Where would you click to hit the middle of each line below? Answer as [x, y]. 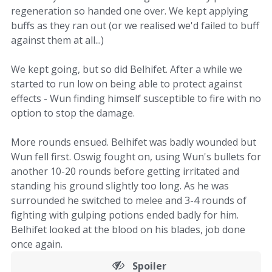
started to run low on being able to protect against [127, 84]
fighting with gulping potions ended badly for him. [125, 215]
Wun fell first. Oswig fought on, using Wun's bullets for [136, 157]
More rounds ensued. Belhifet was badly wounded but [134, 142]
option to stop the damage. [73, 113]
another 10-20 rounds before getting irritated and [125, 171]
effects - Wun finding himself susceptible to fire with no [136, 98]
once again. [37, 244]
